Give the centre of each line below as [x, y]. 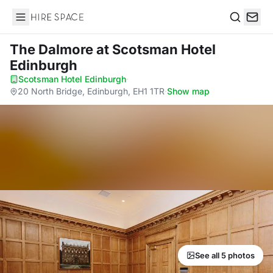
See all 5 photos [225, 255]
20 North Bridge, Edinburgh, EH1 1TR [91, 91]
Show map [188, 91]
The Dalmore [53, 49]
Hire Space [37, 23]
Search [244, 30]
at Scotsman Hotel [156, 49]
